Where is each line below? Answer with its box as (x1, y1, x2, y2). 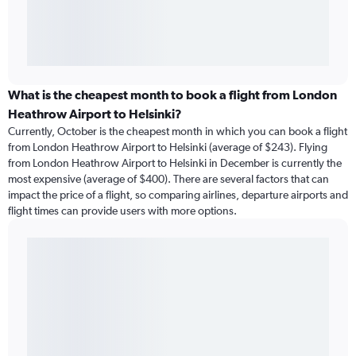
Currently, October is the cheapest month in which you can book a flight (8, 125, 347, 138)
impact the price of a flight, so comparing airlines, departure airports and (8, 188, 348, 202)
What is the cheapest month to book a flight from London (8, 87, 337, 103)
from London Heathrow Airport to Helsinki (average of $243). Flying (8, 141, 327, 154)
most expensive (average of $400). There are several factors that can (8, 172, 329, 186)
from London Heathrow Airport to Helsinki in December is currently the (8, 157, 342, 170)
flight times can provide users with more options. (8, 204, 237, 218)
